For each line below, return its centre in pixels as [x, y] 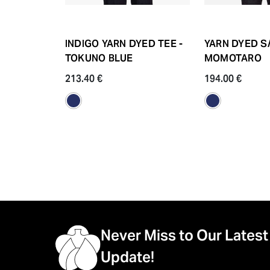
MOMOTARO [233, 58]
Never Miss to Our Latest [184, 235]
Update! [127, 257]
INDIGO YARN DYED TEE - [124, 43]
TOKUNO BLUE [99, 58]
